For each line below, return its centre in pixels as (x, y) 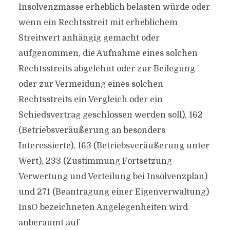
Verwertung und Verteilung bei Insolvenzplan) (113, 177)
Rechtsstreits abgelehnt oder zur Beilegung (107, 69)
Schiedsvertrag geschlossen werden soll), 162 (110, 115)
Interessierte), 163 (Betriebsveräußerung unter (114, 146)
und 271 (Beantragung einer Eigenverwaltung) (113, 192)
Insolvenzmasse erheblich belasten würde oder (114, 7)
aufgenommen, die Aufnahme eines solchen (108, 53)
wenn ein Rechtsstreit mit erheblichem (98, 23)
